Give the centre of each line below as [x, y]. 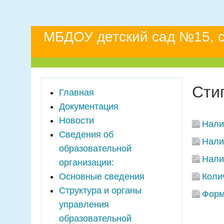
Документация [89, 106]
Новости [76, 120]
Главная [76, 92]
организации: [86, 162]
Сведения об [86, 134]
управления [84, 204]
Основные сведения [102, 176]
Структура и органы [100, 190]
